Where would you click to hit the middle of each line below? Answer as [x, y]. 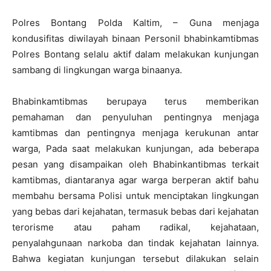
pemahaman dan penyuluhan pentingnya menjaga [135, 117]
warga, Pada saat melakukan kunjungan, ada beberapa [135, 149]
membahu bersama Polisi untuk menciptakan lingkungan [135, 196]
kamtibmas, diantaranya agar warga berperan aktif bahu [135, 180]
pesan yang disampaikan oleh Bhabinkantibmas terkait [135, 165]
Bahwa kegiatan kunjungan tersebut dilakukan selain [135, 259]
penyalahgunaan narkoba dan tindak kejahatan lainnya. [135, 243]
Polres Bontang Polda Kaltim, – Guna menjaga [135, 23]
